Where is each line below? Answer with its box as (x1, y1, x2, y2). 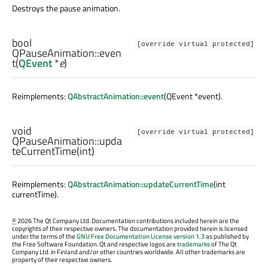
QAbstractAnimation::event (68, 89, 164, 102)
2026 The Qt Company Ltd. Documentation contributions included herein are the (16, 215, 239, 226)
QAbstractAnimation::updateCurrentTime (68, 178, 214, 191)
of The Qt (210, 239, 237, 249)
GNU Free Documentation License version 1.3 (77, 231, 205, 241)
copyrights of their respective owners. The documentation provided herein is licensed (12, 223, 248, 233)
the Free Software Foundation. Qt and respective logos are (12, 239, 177, 249)
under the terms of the (12, 231, 77, 241)
